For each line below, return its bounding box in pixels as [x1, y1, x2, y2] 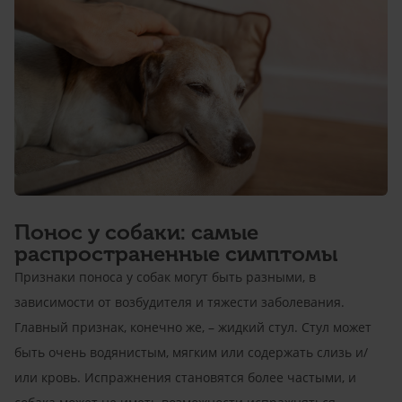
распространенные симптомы [14, 240, 337, 267]
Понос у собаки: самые [14, 218, 258, 245]
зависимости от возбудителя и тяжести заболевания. [14, 293, 345, 310]
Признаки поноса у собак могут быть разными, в [14, 267, 316, 285]
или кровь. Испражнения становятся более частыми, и [14, 368, 356, 386]
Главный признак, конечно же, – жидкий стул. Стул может [14, 318, 371, 336]
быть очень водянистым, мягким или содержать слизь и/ [14, 343, 368, 361]
